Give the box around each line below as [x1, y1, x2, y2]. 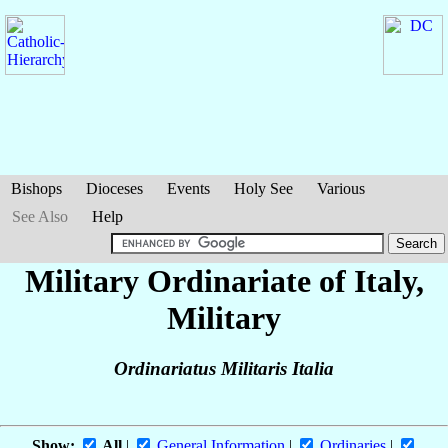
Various [317, 180, 365, 197]
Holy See [234, 180, 293, 197]
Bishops [11, 180, 62, 197]
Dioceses [86, 180, 143, 197]
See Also [12, 208, 68, 225]
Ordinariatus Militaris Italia [114, 358, 334, 380]
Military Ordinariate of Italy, [24, 263, 424, 299]
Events [167, 180, 210, 197]
